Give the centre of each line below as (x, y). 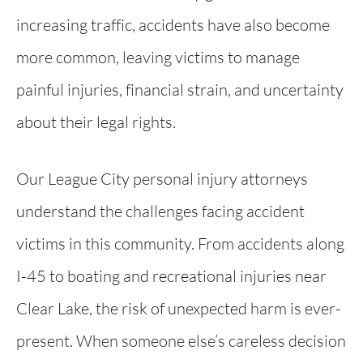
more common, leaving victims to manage (158, 57)
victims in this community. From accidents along (180, 243)
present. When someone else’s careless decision (181, 341)
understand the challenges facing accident (160, 211)
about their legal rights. (96, 122)
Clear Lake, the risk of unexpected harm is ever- (179, 308)
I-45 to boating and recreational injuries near (171, 276)
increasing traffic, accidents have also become (173, 25)
